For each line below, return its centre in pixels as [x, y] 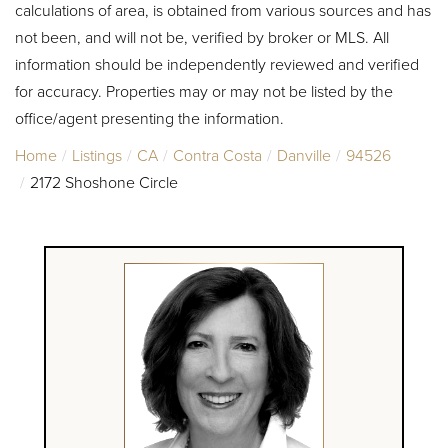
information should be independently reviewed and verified [217, 63]
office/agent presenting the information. [149, 117]
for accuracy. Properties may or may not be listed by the [204, 90]
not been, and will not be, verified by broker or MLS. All [202, 36]
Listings [97, 154]
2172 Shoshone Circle [104, 181]
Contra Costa [217, 154]
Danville [304, 154]
